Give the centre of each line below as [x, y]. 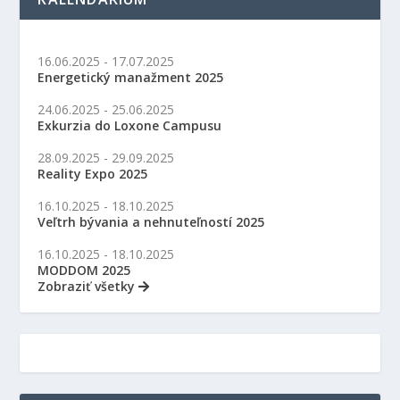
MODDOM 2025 [84, 270]
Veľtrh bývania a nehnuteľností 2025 [151, 221]
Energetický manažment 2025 [131, 77]
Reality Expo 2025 [93, 173]
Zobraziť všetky [88, 286]
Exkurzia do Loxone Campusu [130, 125]
